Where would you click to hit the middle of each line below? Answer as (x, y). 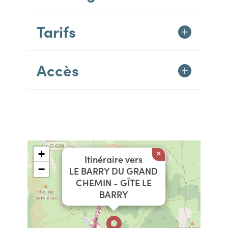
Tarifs (56, 31)
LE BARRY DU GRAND (113, 171)
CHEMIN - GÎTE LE (113, 182)
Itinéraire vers (113, 159)
